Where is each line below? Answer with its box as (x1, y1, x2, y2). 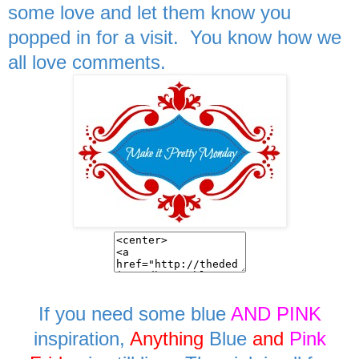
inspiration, (33, 327, 130, 349)
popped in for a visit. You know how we (8, 26, 341, 48)
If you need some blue (38, 302, 231, 325)
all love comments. (8, 50, 166, 73)
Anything (129, 327, 204, 349)
